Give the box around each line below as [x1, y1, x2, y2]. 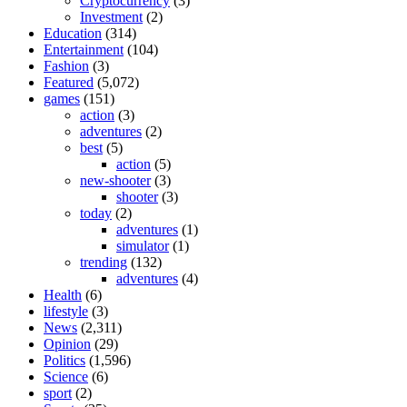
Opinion [44, 335, 91, 352]
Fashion [44, 57, 89, 74]
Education [44, 25, 102, 41]
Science [44, 368, 88, 384]
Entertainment [44, 41, 124, 57]
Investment [80, 8, 143, 25]
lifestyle [44, 303, 88, 319]
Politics [44, 352, 85, 368]
